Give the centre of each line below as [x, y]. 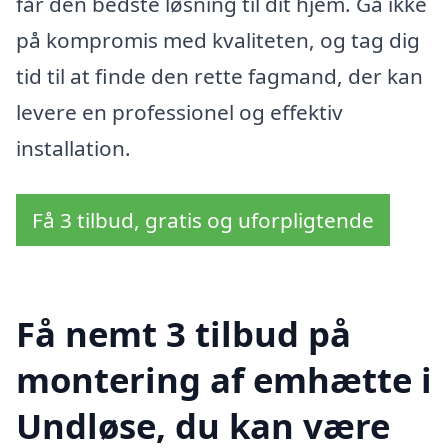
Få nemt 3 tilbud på [183, 333]
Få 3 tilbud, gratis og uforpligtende [203, 219]
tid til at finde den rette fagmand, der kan [219, 76]
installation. [73, 148]
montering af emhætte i [224, 379]
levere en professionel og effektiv [179, 112]
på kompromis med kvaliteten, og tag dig [218, 40]
